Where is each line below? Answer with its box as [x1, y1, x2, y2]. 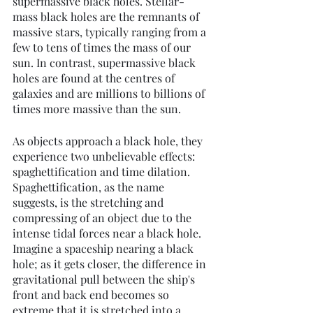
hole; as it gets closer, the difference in [13, 256, 209, 272]
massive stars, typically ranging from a [13, 24, 209, 40]
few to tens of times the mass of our [13, 40, 194, 55]
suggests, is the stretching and [13, 195, 166, 210]
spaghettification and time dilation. [13, 164, 193, 180]
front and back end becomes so [13, 287, 172, 303]
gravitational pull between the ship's [13, 272, 198, 287]
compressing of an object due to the [13, 210, 194, 226]
